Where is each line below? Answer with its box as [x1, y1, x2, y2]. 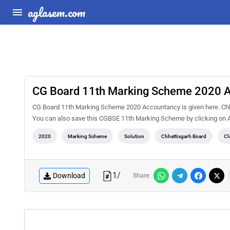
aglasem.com [28, 2, 85, 22]
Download [53, 171, 85, 180]
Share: [133, 172, 150, 179]
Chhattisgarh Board [161, 133, 207, 139]
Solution [124, 133, 144, 139]
